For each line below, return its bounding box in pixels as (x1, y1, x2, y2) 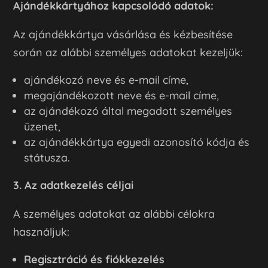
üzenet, (24, 119, 61, 133)
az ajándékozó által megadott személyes (24, 103, 233, 118)
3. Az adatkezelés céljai (13, 178, 134, 192)
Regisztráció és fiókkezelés (24, 252, 165, 266)
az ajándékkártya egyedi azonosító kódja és (24, 135, 250, 149)
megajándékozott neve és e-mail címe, (24, 88, 220, 102)
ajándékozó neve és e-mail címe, (24, 72, 189, 87)
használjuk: (13, 224, 70, 239)
